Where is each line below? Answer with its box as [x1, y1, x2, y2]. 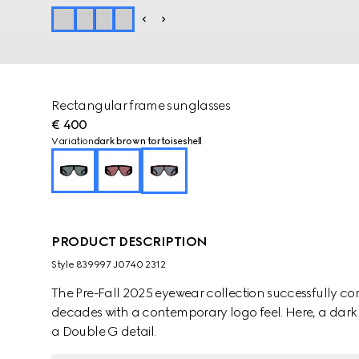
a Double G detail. [51, 324, 156, 339]
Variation [51, 135, 94, 147]
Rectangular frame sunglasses [51, 98, 231, 113]
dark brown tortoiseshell [93, 135, 203, 147]
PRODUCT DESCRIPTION [51, 234, 208, 249]
